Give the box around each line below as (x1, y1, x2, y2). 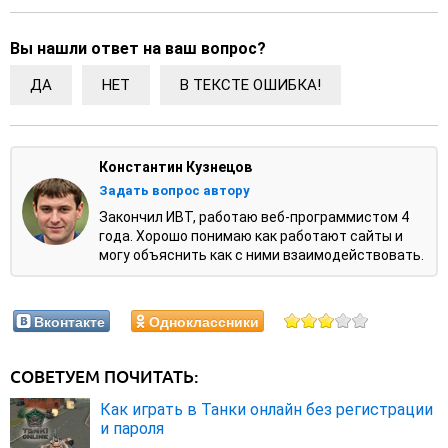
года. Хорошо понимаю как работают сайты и (99, 228, 403, 245)
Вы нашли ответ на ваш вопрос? (10, 39, 266, 59)
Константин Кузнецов (99, 159, 252, 176)
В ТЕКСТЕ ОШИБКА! (180, 76, 321, 95)
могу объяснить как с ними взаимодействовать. (99, 247, 424, 264)
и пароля (100, 419, 164, 439)
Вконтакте (34, 311, 105, 332)
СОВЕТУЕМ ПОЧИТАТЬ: (10, 366, 199, 388)
